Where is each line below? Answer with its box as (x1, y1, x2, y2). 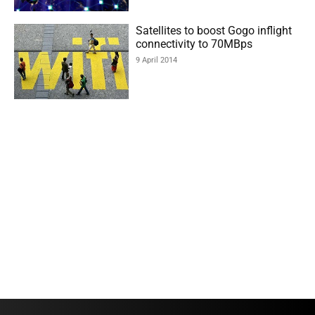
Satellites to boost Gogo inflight (136, 23, 292, 37)
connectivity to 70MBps (136, 37, 253, 51)
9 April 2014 (136, 55, 178, 65)
